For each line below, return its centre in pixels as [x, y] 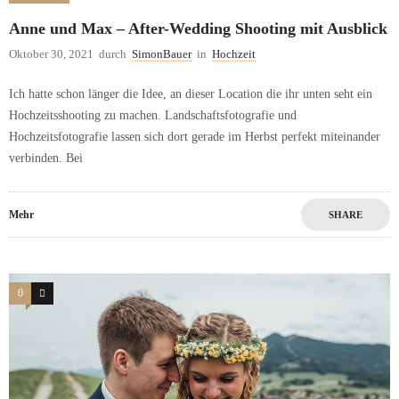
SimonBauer [162, 54]
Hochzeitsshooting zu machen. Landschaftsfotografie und [153, 116]
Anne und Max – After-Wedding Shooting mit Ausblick [198, 29]
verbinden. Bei [46, 159]
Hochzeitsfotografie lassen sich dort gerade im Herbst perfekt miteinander [195, 137]
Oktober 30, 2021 [51, 54]
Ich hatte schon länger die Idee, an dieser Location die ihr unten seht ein [191, 94]
